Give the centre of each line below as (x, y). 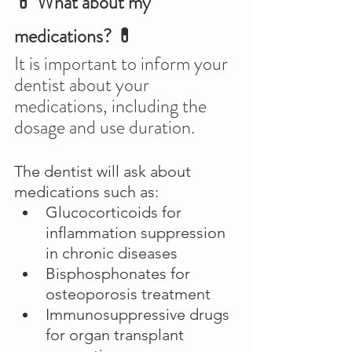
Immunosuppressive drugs (139, 315)
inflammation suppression (137, 233)
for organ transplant (117, 335)
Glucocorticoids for (115, 213)
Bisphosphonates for (120, 274)
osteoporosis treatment (128, 294)
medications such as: (86, 192)
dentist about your (84, 85)
